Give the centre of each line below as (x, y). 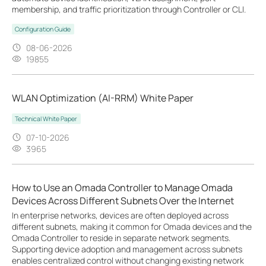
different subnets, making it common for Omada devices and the (132, 226)
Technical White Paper (46, 118)
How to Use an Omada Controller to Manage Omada (122, 187)
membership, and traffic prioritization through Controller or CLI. (129, 9)
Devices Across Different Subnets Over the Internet (123, 200)
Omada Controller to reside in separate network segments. (121, 237)
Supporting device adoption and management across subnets (127, 249)
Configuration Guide (43, 29)
